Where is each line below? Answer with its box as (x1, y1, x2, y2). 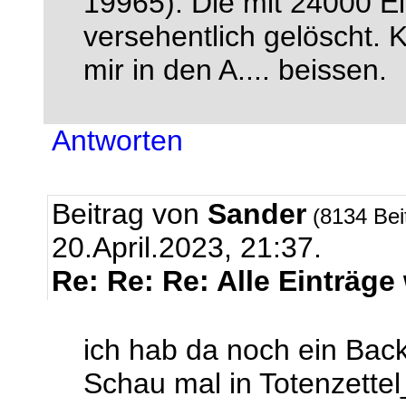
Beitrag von (52, 198, 208, 230)
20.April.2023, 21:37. (52, 231, 322, 264)
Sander (208, 198, 306, 230)
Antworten (52, 124, 183, 157)
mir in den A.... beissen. (83, 53, 387, 86)
